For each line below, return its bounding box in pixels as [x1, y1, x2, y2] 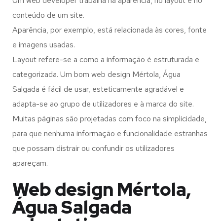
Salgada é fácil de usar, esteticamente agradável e [12, 84, 184, 95]
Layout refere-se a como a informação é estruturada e [12, 54, 199, 65]
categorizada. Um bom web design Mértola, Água [12, 69, 181, 80]
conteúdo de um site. [12, 10, 84, 21]
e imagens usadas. [12, 39, 75, 50]
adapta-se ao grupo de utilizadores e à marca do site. [12, 99, 194, 110]
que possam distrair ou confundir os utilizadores [12, 143, 175, 154]
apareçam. [12, 158, 48, 169]
